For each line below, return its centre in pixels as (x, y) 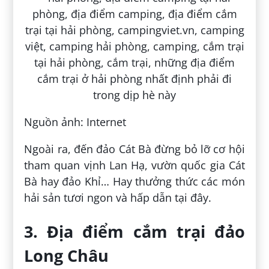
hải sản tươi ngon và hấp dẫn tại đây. (118, 198)
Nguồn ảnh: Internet (75, 122)
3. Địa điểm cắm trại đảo (134, 231)
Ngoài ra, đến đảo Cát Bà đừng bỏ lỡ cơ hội (134, 149)
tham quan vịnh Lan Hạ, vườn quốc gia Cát (134, 165)
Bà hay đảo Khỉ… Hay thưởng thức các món (134, 182)
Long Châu (67, 255)
